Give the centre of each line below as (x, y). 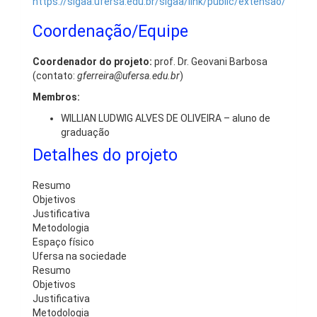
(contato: (55, 76)
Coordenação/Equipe (110, 31)
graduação (85, 132)
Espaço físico (63, 242)
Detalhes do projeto (105, 155)
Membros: (56, 97)
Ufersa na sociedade (80, 256)
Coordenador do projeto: (92, 62)
